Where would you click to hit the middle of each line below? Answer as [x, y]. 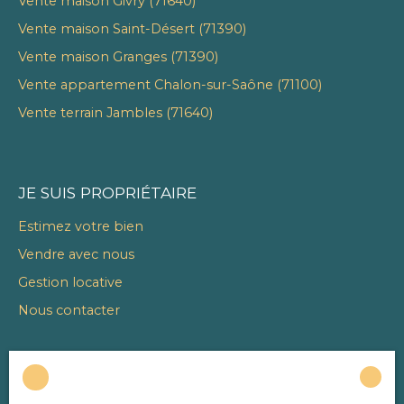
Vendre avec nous [76, 254]
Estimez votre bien [81, 226]
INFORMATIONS [80, 390]
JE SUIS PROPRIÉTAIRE [107, 193]
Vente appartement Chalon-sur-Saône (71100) [170, 85]
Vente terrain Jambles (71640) [115, 113]
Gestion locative [70, 282]
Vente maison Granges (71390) [118, 57]
